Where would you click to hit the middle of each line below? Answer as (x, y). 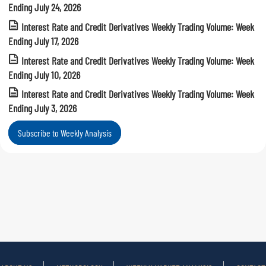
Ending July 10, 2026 (44, 75)
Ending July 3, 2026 (42, 108)
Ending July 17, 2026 (43, 41)
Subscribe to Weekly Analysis (65, 133)
